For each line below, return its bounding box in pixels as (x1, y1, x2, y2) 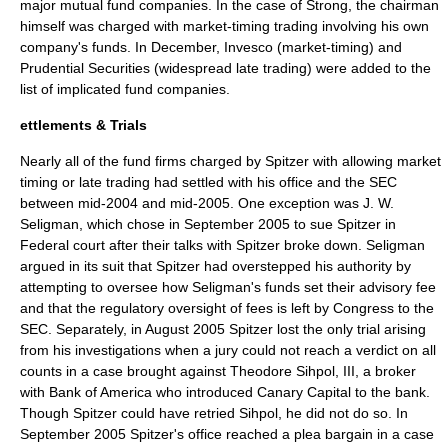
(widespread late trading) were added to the (150, 60, 431, 76)
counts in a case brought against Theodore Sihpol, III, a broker (20, 363, 416, 379)
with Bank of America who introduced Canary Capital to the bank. (20, 384, 430, 400)
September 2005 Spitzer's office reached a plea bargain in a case (20, 426, 434, 442)
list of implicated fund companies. (20, 81, 230, 97)
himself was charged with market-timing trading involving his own (20, 18, 429, 34)
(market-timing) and (273, 39, 402, 55)
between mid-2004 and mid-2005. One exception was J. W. (20, 195, 394, 211)
